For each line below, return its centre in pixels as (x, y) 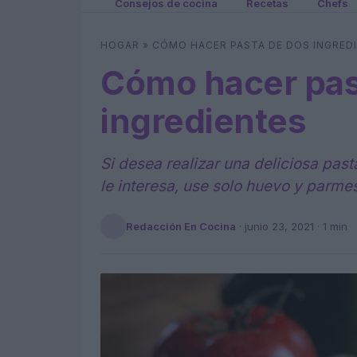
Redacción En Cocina (181, 226)
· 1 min (331, 226)
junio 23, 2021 (279, 226)
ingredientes (203, 121)
